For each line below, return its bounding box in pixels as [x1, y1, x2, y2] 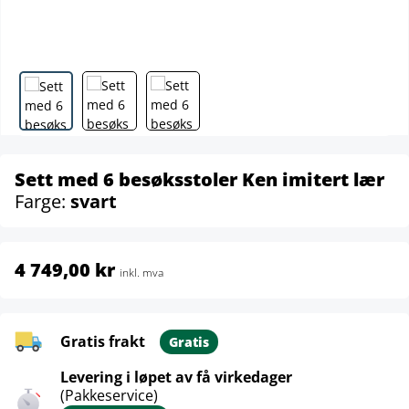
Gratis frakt [60, 331, 145, 351]
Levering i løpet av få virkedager [60, 367, 292, 387]
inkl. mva [120, 265, 163, 280]
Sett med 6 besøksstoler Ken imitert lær [15, 167, 384, 192]
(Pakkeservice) [60, 385, 158, 405]
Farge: [15, 189, 70, 214]
